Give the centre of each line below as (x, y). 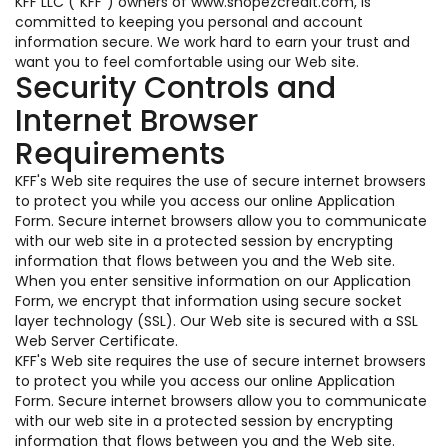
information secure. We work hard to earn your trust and (212, 42)
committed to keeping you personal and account (189, 22)
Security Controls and (175, 88)
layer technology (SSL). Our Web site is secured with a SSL (216, 321)
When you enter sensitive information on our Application (213, 281)
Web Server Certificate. (96, 341)
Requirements (120, 154)
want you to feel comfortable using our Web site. (187, 62)
